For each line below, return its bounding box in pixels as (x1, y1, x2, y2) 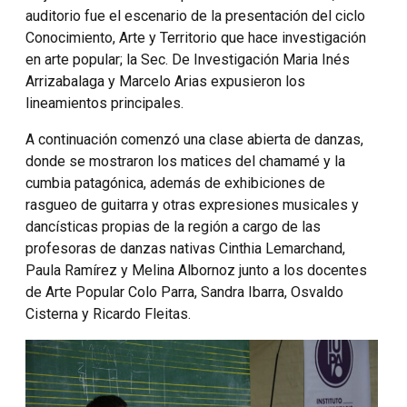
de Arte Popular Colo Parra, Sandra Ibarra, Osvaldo (25, 283, 343, 301)
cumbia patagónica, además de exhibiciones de (25, 174, 325, 192)
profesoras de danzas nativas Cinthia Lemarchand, (25, 239, 345, 257)
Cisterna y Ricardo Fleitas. (25, 304, 191, 323)
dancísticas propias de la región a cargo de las (25, 217, 321, 235)
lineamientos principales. (25, 94, 184, 112)
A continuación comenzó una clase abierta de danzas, (25, 130, 363, 148)
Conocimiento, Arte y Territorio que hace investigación (25, 28, 366, 46)
